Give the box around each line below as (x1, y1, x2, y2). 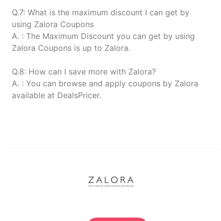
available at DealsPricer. (12, 90, 101, 100)
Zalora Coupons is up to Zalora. (12, 43, 130, 53)
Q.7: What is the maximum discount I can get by (12, 7, 189, 17)
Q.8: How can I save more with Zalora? (12, 67, 156, 76)
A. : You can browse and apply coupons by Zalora (12, 78, 198, 88)
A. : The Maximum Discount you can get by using (12, 31, 195, 41)
